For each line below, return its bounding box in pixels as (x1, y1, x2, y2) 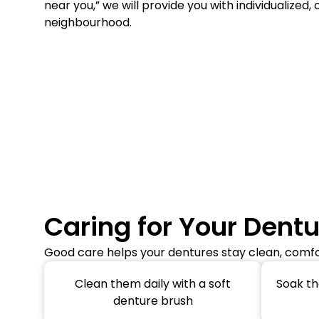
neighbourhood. (44, 14, 132, 31)
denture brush (113, 293, 193, 310)
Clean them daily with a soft (75, 276, 231, 293)
